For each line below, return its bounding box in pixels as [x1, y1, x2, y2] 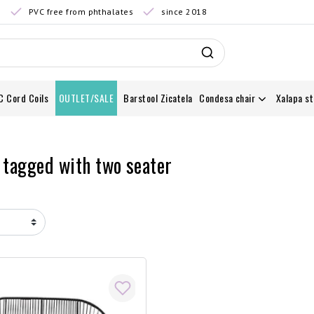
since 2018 [161, 6, 207, 17]
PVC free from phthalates [28, 6, 134, 17]
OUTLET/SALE [58, 90, 114, 105]
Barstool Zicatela [123, 90, 193, 105]
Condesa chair [199, 90, 256, 105]
